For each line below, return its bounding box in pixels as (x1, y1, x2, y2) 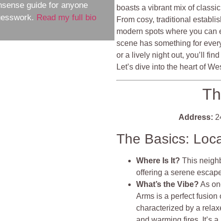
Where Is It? (136, 156, 181, 165)
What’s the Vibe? (136, 180, 199, 188)
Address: (179, 113, 213, 122)
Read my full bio (37, 13, 97, 22)
